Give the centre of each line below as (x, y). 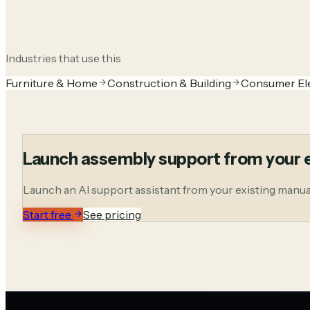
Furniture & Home (52, 83)
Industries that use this (63, 58)
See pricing (112, 214)
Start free (48, 214)
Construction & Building (169, 83)
